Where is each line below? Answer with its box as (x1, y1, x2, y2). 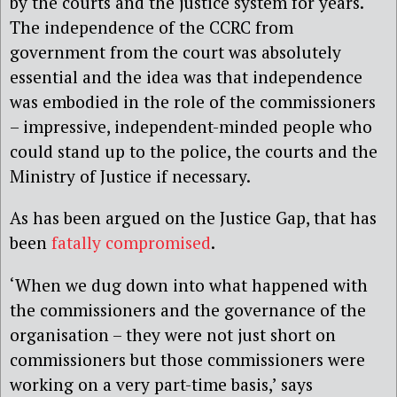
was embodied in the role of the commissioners (10, 90, 376, 113)
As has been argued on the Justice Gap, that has (10, 206, 377, 230)
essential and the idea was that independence (10, 66, 362, 89)
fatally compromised (51, 231, 211, 254)
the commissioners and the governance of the (10, 298, 366, 321)
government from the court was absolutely (10, 41, 341, 64)
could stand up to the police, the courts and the (10, 140, 378, 163)
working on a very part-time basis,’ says (10, 372, 313, 395)
